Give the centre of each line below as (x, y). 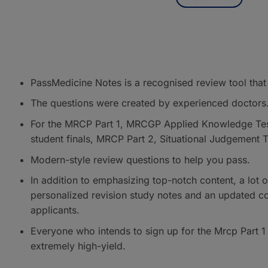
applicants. (55, 210)
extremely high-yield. (78, 246)
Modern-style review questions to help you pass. (140, 159)
